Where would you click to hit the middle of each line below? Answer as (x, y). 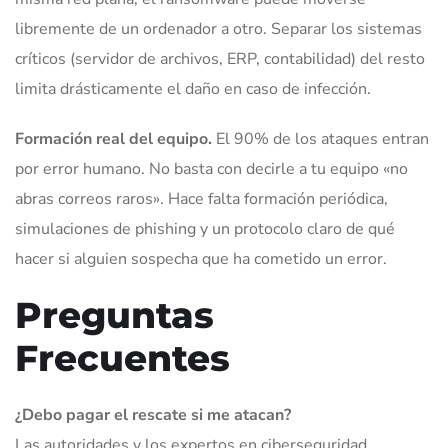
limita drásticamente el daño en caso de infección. (193, 89)
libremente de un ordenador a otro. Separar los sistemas (218, 29)
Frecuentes (122, 358)
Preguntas (114, 315)
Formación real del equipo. (113, 139)
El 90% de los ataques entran (320, 139)
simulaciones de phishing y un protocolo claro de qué (205, 229)
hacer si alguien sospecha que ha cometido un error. (201, 259)
